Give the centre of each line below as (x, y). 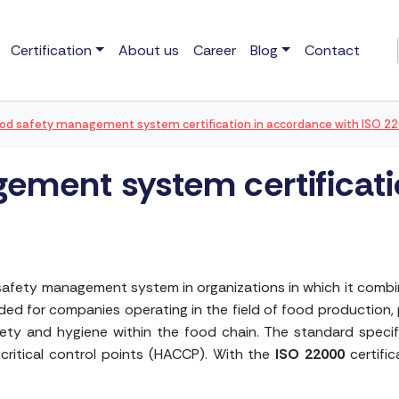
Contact (332, 50)
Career (215, 50)
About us (149, 50)
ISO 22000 (310, 354)
